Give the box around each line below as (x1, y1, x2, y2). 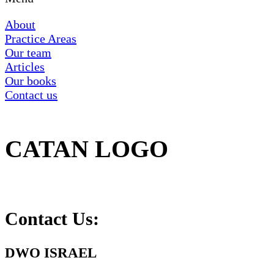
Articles (5, 60, 45, 73)
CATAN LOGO (5, 135, 168, 163)
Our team (5, 46, 51, 59)
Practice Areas (5, 32, 76, 45)
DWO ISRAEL (5, 245, 97, 261)
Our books (5, 74, 56, 87)
